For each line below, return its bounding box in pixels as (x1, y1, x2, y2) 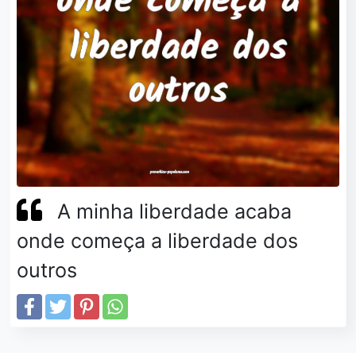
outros (17, 257, 77, 282)
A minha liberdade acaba (57, 199, 292, 223)
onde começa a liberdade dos (17, 228, 298, 253)
